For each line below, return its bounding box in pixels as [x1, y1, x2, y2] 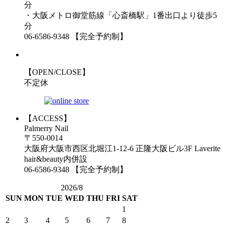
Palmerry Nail [24, 124, 68, 133]
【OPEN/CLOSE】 [24, 67, 90, 76]
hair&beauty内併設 [24, 154, 87, 163]
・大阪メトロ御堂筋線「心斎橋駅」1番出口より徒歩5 [24, 11, 217, 20]
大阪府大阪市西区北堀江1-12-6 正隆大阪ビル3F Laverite [24, 144, 220, 153]
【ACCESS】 [24, 114, 71, 123]
